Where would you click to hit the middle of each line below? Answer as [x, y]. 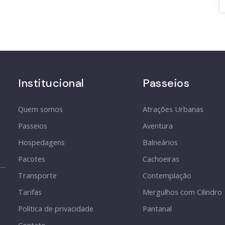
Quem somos [40, 109]
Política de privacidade [56, 209]
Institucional [51, 83]
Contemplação [167, 176]
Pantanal [157, 209]
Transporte [37, 176]
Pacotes [32, 159]
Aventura [158, 126]
